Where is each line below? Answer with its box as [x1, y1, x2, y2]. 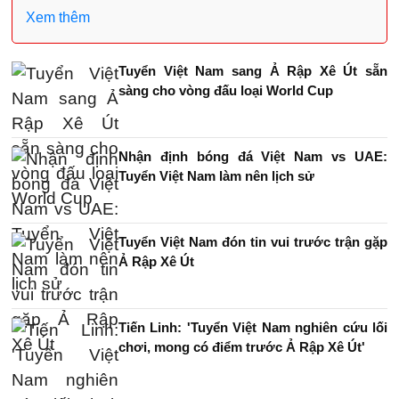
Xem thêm [26, 10, 90, 25]
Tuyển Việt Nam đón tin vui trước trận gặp [118, 234, 387, 249]
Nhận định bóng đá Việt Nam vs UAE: [118, 149, 387, 164]
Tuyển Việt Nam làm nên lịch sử [118, 168, 314, 183]
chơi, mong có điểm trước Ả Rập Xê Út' [118, 339, 365, 354]
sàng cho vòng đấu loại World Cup [118, 83, 333, 98]
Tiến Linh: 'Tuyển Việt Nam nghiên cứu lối [118, 320, 387, 335]
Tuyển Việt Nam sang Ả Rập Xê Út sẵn [118, 63, 387, 78]
